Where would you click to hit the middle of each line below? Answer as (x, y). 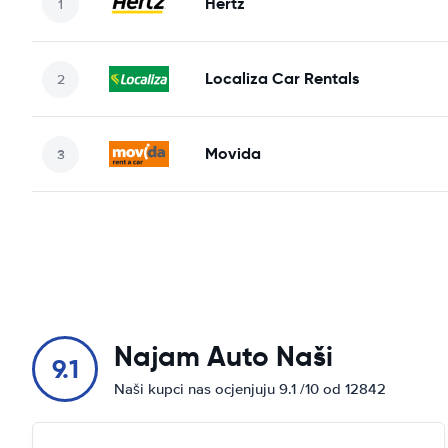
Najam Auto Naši (223, 356)
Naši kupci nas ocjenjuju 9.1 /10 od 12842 (250, 389)
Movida (233, 153)
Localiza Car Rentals (282, 78)
